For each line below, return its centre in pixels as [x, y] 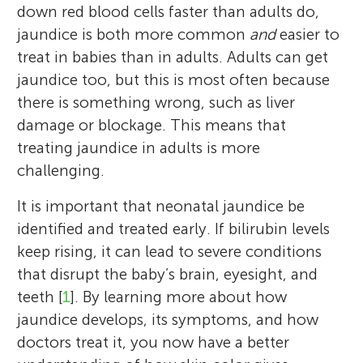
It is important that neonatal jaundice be [161, 206]
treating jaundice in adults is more [139, 147]
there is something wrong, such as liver [156, 102]
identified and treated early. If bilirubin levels [174, 228]
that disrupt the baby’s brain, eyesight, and [168, 274]
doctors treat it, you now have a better [154, 342]
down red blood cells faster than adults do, [169, 11]
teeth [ [40, 297]
